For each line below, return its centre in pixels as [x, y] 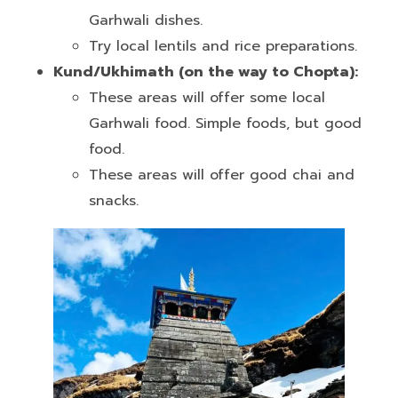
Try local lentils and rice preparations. [223, 46]
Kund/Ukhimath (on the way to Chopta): [206, 72]
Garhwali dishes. [146, 20]
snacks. [114, 200]
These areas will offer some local [207, 97]
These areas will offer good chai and [222, 175]
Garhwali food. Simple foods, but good [225, 123]
